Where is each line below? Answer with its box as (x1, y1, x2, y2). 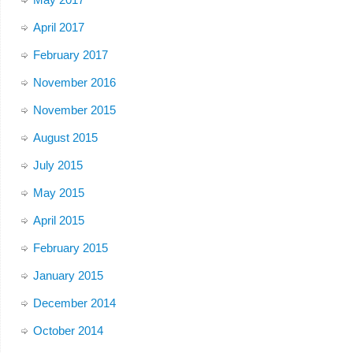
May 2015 (32, 186, 84, 200)
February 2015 (32, 241, 108, 255)
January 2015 (32, 269, 103, 283)
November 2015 (32, 103, 116, 117)
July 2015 (32, 158, 83, 173)
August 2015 (32, 131, 98, 145)
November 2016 (32, 76, 116, 90)
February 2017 (32, 48, 108, 62)
